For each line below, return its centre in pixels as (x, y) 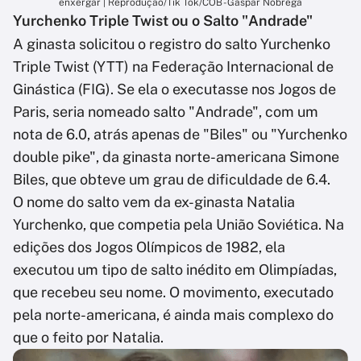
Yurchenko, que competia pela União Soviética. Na (178, 225)
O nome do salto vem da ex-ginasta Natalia (154, 202)
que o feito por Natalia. (88, 338)
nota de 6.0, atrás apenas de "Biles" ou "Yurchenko (180, 135)
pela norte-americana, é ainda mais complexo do (173, 315)
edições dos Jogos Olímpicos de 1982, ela (149, 247)
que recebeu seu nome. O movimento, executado (173, 293)
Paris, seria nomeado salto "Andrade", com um (166, 112)
